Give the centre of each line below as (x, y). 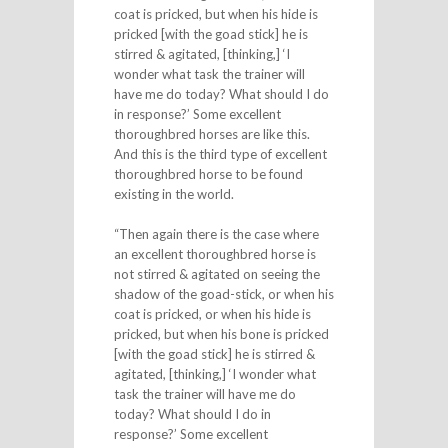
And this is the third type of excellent (220, 154)
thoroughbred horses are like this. (211, 134)
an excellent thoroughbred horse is (214, 253)
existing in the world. (173, 194)
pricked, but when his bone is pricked (221, 333)
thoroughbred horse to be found (208, 174)
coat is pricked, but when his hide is (215, 14)
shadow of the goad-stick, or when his (223, 293)
